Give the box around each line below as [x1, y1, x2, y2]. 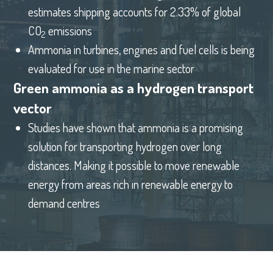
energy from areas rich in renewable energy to [28, 177, 233, 193]
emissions [46, 23, 92, 39]
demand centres [28, 196, 100, 211]
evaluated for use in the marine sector [28, 61, 194, 77]
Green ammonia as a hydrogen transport [13, 79, 254, 97]
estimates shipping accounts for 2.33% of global [28, 4, 241, 20]
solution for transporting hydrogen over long [28, 139, 222, 155]
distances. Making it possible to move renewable [28, 158, 239, 174]
